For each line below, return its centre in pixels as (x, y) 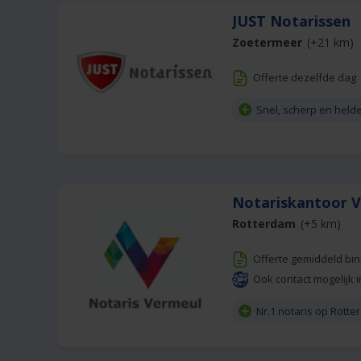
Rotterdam (264, 224)
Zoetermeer (267, 42)
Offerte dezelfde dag (305, 77)
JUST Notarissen (293, 21)
